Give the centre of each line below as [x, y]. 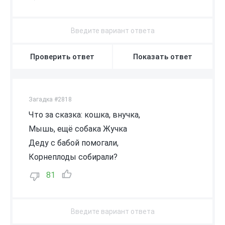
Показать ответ [163, 57]
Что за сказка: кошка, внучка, [84, 115]
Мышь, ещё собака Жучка [78, 129]
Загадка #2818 [50, 99]
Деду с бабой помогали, [74, 143]
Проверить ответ [62, 57]
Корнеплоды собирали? [73, 157]
